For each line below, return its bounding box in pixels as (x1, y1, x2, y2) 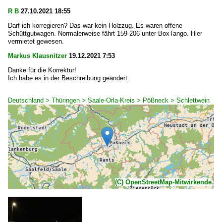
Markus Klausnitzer (8, 52, 67, 59)
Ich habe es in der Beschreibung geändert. (8, 74, 129, 82)
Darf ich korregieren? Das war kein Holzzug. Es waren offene (8, 22, 182, 29)
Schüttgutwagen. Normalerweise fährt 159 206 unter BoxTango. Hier (8, 30, 202, 37)
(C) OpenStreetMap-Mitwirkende (115, 178, 212, 186)
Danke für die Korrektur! (8, 66, 76, 74)
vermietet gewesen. (8, 38, 64, 45)
